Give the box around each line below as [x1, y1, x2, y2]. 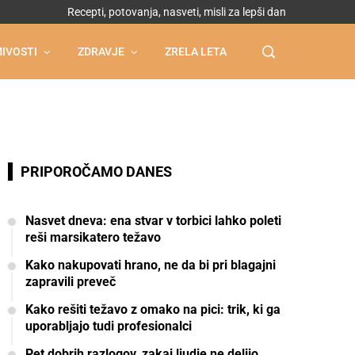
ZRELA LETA [165, 45, 227, 58]
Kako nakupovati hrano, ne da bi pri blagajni [25, 258, 276, 273]
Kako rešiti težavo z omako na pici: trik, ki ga [25, 302, 281, 317]
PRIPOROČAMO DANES [21, 163, 172, 180]
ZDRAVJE [78, 45, 124, 58]
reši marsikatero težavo [25, 230, 161, 245]
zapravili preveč [25, 274, 116, 289]
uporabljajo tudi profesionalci [25, 319, 192, 334]
